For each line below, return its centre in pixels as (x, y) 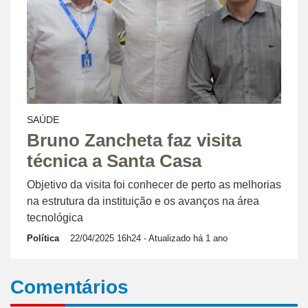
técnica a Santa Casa (114, 161)
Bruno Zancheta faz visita (134, 141)
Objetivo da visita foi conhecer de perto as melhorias (154, 185)
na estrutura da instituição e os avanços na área (143, 201)
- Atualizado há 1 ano (184, 239)
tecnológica (55, 218)
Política (43, 239)
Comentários (69, 287)
